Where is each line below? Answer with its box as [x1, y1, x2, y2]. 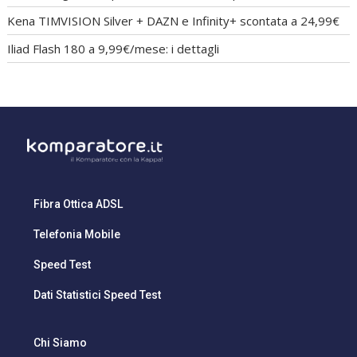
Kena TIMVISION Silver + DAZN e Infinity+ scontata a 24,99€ [7, 12, 340, 29]
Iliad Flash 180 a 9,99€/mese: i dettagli [7, 40, 220, 57]
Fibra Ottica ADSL [33, 197, 124, 210]
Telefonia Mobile [33, 227, 121, 241]
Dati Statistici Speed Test [33, 288, 162, 301]
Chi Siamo [33, 336, 88, 350]
